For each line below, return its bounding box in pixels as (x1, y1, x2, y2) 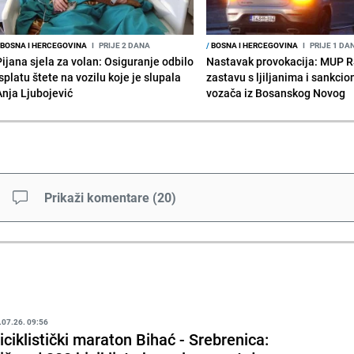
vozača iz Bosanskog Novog (206, 85, 346, 100)
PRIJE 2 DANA (96, 39, 150, 51)
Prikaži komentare (44, 188, 150, 206)
